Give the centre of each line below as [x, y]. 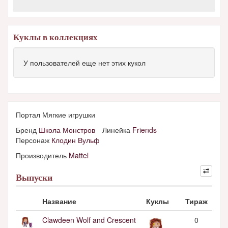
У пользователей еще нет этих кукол [84, 63]
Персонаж [34, 140]
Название [59, 201]
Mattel [79, 155]
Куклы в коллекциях [55, 37]
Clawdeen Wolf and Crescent [89, 220]
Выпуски [34, 178]
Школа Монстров [67, 130]
